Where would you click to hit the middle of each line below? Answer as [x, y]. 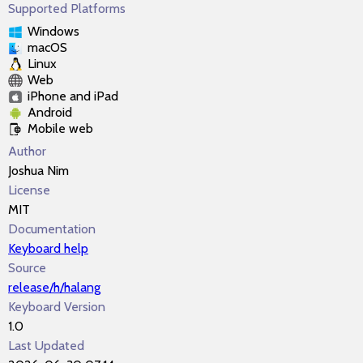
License [29, 190]
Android [50, 112]
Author [27, 151]
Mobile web [60, 128]
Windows [53, 31]
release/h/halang [54, 287]
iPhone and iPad [73, 96]
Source [27, 268]
